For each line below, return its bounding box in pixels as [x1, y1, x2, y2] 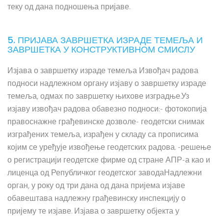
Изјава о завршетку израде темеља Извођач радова [7, 65, 198, 78]
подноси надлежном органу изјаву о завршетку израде [7, 78, 206, 90]
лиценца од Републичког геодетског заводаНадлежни [7, 167, 202, 180]
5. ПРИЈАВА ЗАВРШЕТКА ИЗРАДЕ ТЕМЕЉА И [7, 34, 203, 46]
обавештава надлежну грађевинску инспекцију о [7, 192, 186, 205]
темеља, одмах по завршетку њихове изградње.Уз [7, 90, 189, 103]
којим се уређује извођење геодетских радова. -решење [7, 141, 211, 154]
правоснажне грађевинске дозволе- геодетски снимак [7, 116, 204, 129]
